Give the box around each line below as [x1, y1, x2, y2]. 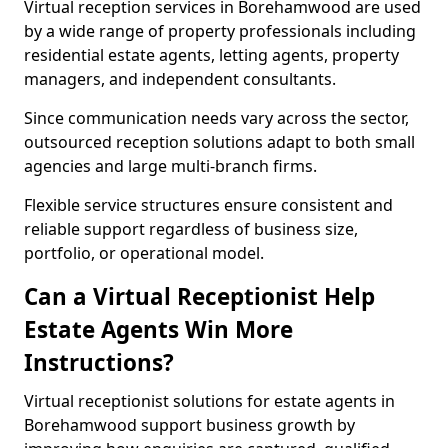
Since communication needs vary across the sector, [24, 107, 409, 129]
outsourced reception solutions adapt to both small [24, 131, 415, 153]
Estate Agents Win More [24, 314, 293, 345]
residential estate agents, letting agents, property [24, 44, 399, 66]
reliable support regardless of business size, [24, 218, 358, 240]
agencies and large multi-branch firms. [24, 155, 317, 177]
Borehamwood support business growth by [24, 414, 355, 436]
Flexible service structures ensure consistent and [24, 194, 393, 216]
